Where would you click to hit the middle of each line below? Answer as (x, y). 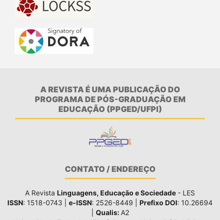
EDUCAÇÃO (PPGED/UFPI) (110, 109)
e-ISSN (80, 203)
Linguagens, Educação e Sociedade (116, 193)
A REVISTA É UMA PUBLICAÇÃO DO (110, 89)
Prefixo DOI (158, 203)
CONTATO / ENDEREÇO (110, 169)
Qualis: (108, 213)
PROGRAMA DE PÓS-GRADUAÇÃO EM (110, 99)
